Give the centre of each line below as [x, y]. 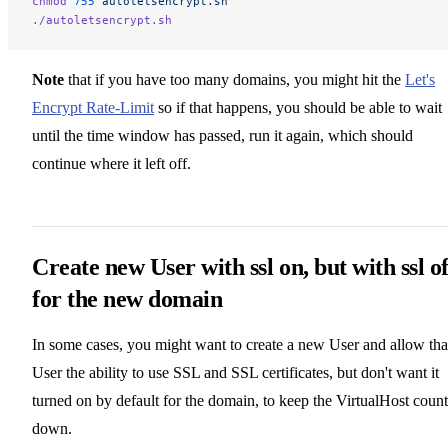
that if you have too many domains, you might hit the [234, 79]
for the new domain [127, 298]
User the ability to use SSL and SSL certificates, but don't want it [235, 372]
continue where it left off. [111, 163]
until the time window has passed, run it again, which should [222, 135]
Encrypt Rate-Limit [93, 107]
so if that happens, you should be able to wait [298, 107]
